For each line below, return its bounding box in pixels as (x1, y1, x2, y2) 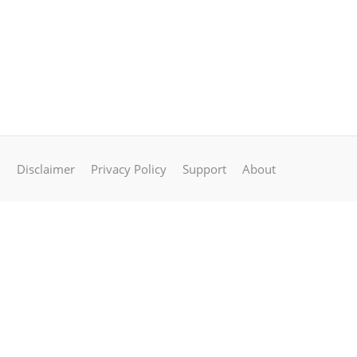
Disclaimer (17, 161, 75, 177)
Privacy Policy (91, 161, 167, 177)
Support (182, 161, 226, 177)
